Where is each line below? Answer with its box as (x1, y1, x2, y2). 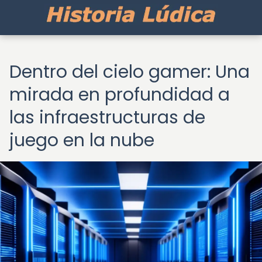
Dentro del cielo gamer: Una (9, 60, 250, 84)
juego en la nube (9, 128, 154, 153)
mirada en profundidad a (9, 82, 230, 107)
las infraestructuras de (9, 105, 205, 130)
